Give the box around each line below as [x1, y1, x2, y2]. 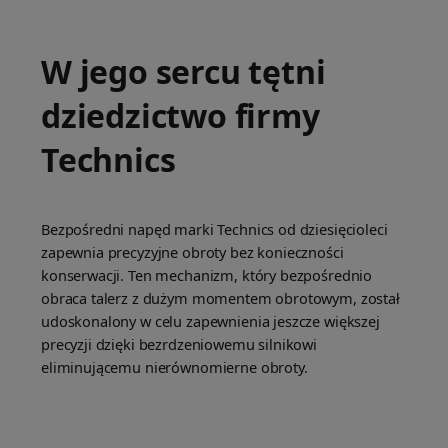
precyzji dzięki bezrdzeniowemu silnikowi [41, 334, 318, 355]
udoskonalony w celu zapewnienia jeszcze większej [41, 311, 380, 332]
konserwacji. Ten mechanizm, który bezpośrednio [41, 265, 373, 286]
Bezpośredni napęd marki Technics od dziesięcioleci [41, 219, 388, 240]
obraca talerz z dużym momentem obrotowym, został [41, 288, 400, 309]
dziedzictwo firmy [41, 94, 320, 138]
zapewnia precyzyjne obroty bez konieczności [41, 242, 344, 263]
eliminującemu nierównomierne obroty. [41, 357, 308, 378]
